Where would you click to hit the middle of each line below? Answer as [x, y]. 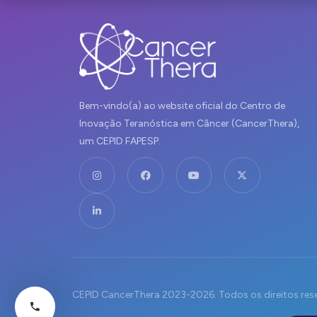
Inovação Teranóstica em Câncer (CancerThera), [189, 124]
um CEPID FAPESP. [120, 142]
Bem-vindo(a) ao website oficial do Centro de [182, 106]
